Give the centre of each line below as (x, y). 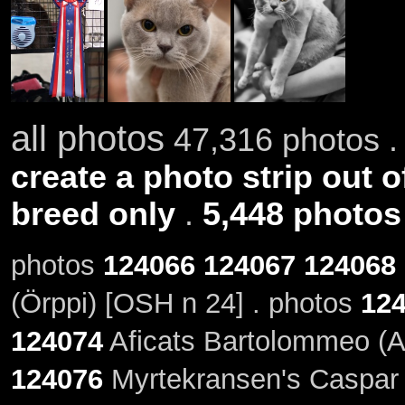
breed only (93, 214)
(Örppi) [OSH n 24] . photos (185, 304)
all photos (87, 138)
